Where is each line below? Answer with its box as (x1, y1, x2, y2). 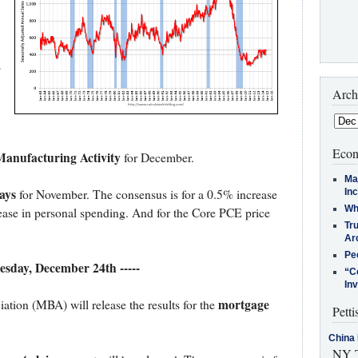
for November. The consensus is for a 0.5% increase (15, 186, 277, 203)
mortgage (217, 296, 269, 314)
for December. (120, 149, 194, 166)
